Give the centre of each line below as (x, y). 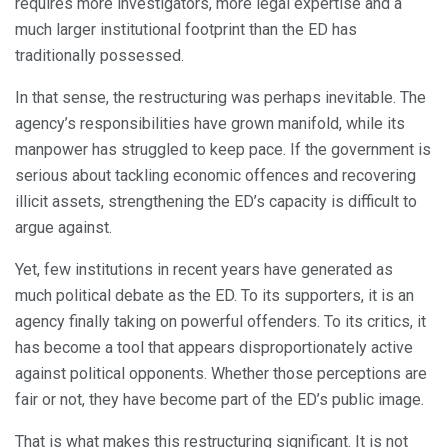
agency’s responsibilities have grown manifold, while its (210, 123)
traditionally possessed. (99, 55)
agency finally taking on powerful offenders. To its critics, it (220, 321)
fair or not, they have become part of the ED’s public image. (219, 399)
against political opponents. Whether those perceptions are (221, 373)
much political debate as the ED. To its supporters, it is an (214, 295)
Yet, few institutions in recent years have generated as (204, 269)
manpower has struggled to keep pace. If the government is (223, 149)
